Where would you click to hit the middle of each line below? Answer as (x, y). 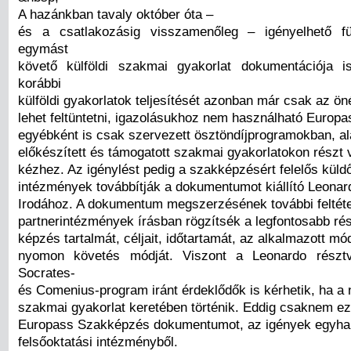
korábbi (40, 83)
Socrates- (47, 273)
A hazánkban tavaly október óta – (116, 14)
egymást (43, 49)
